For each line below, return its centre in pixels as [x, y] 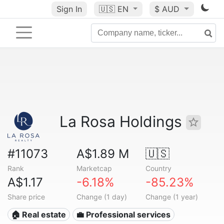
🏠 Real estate [39, 214]
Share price [26, 197]
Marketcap [94, 168]
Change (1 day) [101, 197]
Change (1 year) [171, 197]
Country [158, 168]
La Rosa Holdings [123, 121]
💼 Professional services [123, 214]
